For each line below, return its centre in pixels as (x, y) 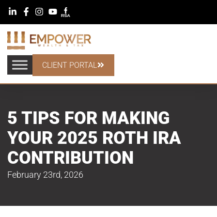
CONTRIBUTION (70, 158)
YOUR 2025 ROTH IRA (94, 138)
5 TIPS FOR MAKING (89, 118)
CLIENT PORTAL (70, 65)
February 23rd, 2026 (45, 174)
